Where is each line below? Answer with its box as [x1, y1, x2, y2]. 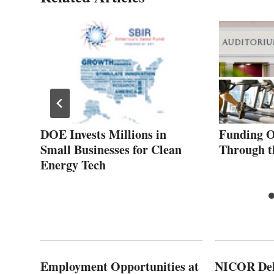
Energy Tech [40, 156, 106, 174]
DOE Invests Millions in [40, 125, 166, 144]
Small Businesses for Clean [40, 141, 182, 159]
